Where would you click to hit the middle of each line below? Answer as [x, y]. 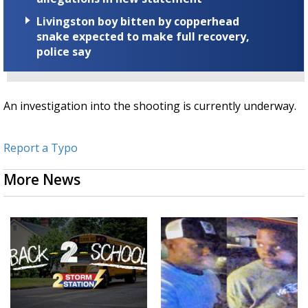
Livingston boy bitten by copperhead [138, 22]
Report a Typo [41, 148]
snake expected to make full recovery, [143, 37]
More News [42, 180]
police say [64, 52]
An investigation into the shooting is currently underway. [150, 106]
